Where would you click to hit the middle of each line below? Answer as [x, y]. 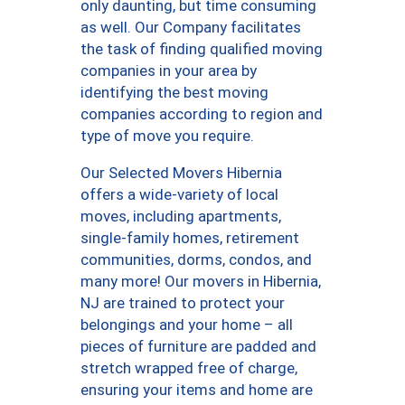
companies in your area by [169, 71]
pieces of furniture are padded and [198, 347]
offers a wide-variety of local [179, 195]
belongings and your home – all [187, 325]
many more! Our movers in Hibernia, [201, 282]
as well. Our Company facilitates [191, 28]
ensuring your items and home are [197, 390]
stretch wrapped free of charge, [189, 368]
